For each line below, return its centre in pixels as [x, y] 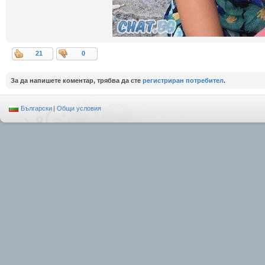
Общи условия [79, 108]
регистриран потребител [183, 80]
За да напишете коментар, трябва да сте [77, 80]
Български [36, 108]
